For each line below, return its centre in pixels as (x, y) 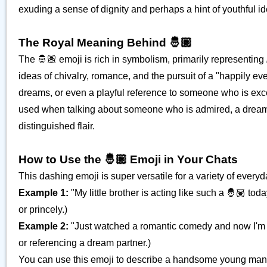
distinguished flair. (57, 126)
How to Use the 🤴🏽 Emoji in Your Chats (128, 159)
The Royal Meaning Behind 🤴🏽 (105, 43)
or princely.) (43, 209)
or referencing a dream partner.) (85, 243)
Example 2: (44, 226)
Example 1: (44, 193)
